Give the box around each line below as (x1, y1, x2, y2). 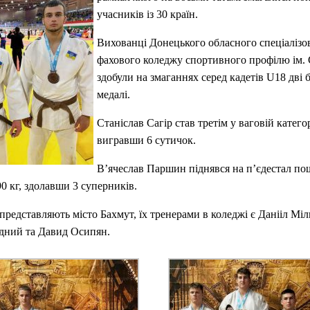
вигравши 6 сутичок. (97, 134, 196, 146)
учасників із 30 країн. (97, 8, 198, 20)
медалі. (97, 88, 130, 100)
